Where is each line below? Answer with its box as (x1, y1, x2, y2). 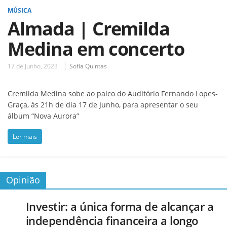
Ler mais (13, 132, 37, 141)
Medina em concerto (8, 36, 185, 61)
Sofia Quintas (69, 61, 107, 70)
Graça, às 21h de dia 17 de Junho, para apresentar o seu (8, 99, 198, 109)
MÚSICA (8, 6, 31, 15)
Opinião (6, 173, 40, 186)
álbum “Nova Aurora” (8, 110, 79, 121)
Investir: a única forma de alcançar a (25, 198, 214, 214)
